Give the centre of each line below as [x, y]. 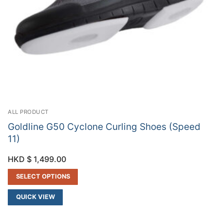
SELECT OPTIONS [43, 176]
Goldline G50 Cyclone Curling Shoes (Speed [104, 127]
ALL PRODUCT [28, 112]
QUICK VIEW [35, 197]
